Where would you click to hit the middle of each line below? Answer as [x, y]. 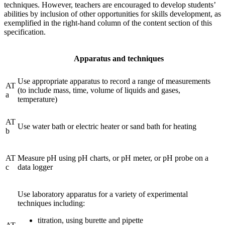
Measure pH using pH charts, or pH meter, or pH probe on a [113, 158]
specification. [25, 32]
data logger [35, 167]
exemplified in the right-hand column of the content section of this [108, 23]
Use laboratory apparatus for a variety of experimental [103, 194]
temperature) [37, 99]
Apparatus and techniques [119, 59]
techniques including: [51, 203]
